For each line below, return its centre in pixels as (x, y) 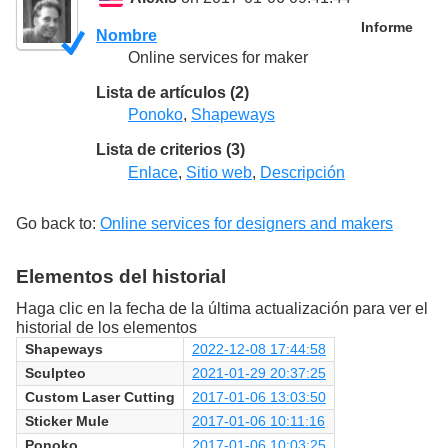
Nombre (126, 36)
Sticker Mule (67, 420)
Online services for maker (218, 58)
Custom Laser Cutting (100, 396)
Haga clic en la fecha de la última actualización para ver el (222, 308)
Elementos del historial (121, 276)
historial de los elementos (106, 327)
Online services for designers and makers (246, 223)
